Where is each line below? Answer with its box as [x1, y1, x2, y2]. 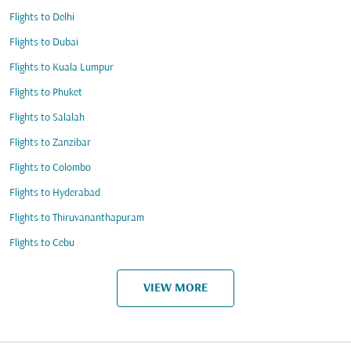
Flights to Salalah [9, 112, 85, 124]
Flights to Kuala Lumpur [9, 62, 114, 74]
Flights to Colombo [9, 162, 91, 174]
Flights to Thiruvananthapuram [9, 212, 144, 224]
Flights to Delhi [9, 12, 74, 24]
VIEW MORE [143, 281, 208, 295]
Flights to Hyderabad [9, 187, 100, 199]
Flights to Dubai [9, 37, 78, 49]
